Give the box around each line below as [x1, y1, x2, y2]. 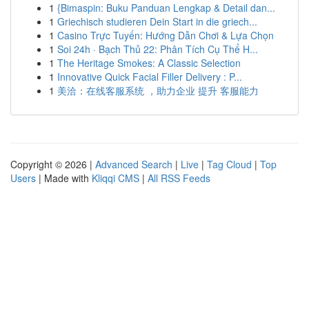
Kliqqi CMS [92, 171, 139, 185]
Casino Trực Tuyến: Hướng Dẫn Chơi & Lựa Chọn [57, 28, 274, 42]
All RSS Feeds [148, 171, 210, 185]
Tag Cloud [207, 157, 252, 171]
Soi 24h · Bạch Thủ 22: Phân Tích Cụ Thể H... [57, 42, 258, 56]
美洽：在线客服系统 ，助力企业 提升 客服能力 [57, 83, 259, 97]
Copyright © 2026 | [10, 157, 95, 171]
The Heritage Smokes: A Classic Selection [57, 56, 241, 70]
